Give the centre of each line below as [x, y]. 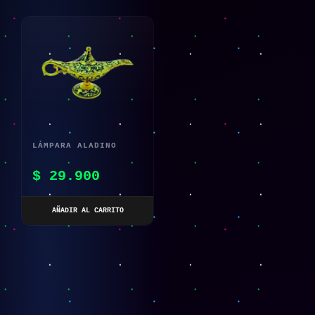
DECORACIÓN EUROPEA [83, 165]
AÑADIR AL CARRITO [88, 211]
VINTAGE [52, 184]
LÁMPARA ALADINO [75, 146]
